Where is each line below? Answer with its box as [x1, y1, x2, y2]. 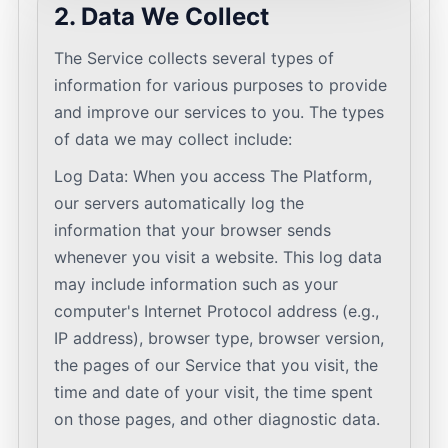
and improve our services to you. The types [54, 102, 384, 122]
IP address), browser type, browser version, [54, 328, 384, 348]
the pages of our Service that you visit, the [54, 355, 378, 375]
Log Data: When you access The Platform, [54, 166, 372, 186]
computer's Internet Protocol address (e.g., [54, 301, 379, 321]
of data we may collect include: [54, 129, 292, 149]
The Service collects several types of [54, 48, 334, 68]
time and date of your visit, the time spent [54, 382, 373, 402]
